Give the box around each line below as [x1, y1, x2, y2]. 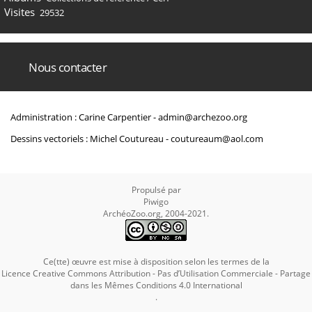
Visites [3, 5, 35, 19]
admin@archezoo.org [158, 111, 247, 123]
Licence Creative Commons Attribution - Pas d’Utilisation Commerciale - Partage [1, 267, 311, 279]
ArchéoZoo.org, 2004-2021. [103, 208, 209, 219]
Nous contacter [29, 59, 107, 75]
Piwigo [143, 196, 169, 208]
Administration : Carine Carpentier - [10, 111, 158, 123]
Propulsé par [131, 184, 181, 196]
